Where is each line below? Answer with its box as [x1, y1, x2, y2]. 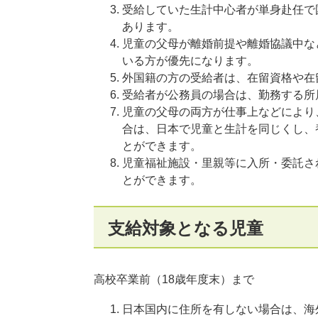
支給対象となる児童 [108, 219, 263, 238]
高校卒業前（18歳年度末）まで [94, 273, 254, 285]
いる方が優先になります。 [122, 55, 258, 67]
